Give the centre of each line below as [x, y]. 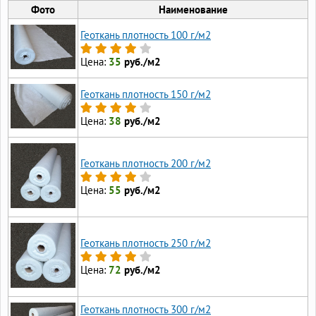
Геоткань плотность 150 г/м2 [146, 94]
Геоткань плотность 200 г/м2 [146, 163]
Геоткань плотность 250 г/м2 [146, 243]
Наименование [193, 10]
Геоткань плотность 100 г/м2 [146, 35]
